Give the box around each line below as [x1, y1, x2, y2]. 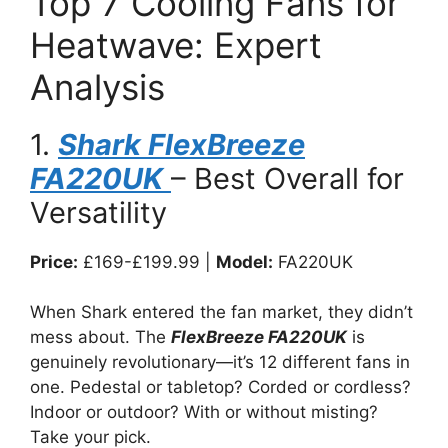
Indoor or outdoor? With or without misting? [30, 402, 378, 422]
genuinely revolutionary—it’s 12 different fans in [30, 352, 410, 372]
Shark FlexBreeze [58, 126, 305, 162]
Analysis [30, 65, 165, 108]
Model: [216, 251, 273, 272]
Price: [30, 251, 78, 272]
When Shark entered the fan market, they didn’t [30, 302, 413, 322]
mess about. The [30, 327, 171, 347]
